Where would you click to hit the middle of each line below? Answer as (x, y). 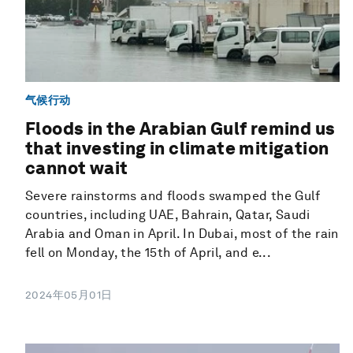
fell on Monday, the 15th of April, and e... (149, 253)
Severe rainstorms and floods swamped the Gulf (173, 196)
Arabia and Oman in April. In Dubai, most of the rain (182, 234)
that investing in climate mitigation (177, 149)
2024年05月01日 (69, 295)
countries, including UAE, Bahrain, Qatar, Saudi (168, 215)
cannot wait (77, 168)
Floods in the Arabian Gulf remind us (180, 129)
